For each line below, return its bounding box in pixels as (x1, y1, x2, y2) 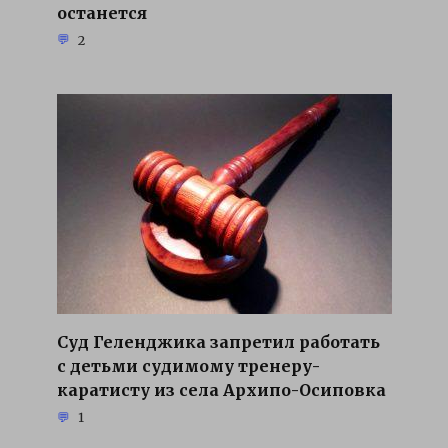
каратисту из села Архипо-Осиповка (56, 379, 386, 400)
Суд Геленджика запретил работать (56, 331, 380, 352)
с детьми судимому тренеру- (56, 355, 320, 376)
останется (56, 2, 147, 23)
